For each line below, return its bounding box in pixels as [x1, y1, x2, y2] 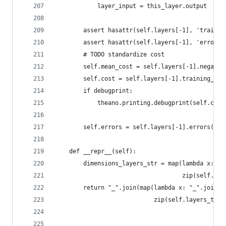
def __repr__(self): [55, 148, 136, 155]
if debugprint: [55, 87, 133, 94]
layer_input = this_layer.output [55, 3, 207, 10]
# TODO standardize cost [55, 51, 164, 58]
